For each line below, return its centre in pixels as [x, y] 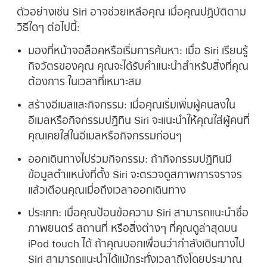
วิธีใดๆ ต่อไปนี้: [48, 27]
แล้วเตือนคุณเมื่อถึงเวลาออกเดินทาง [107, 190]
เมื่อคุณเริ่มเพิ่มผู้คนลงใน [181, 104]
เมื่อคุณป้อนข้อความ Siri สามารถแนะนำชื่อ [155, 213]
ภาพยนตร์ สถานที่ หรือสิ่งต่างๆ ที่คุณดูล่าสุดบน [132, 228]
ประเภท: [44, 213]
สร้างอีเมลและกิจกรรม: [77, 104]
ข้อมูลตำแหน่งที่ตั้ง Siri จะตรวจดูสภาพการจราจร [135, 174]
